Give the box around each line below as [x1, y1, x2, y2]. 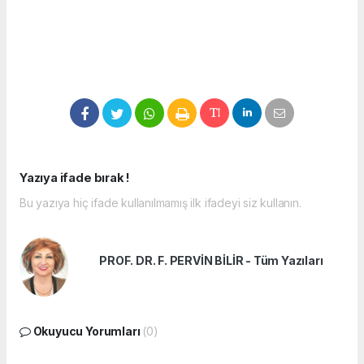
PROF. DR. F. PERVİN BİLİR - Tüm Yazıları [99, 253, 323, 268]
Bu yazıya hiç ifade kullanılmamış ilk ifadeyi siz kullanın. [19, 196, 301, 210]
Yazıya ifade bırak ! [19, 171, 131, 185]
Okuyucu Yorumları [30, 324, 143, 339]
